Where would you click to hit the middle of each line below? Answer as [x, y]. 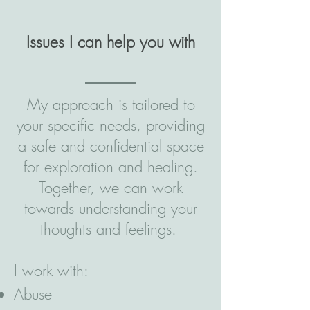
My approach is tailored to [111, 104]
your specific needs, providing [111, 125]
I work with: [51, 271]
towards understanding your [111, 208]
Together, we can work [111, 188]
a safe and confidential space [111, 146]
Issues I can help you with [111, 42]
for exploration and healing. [111, 167]
